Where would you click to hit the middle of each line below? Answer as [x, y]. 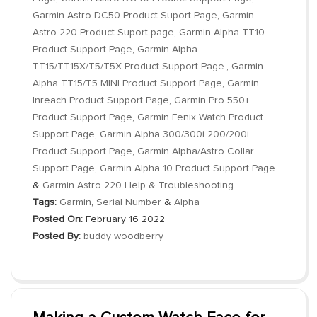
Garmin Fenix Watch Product [200, 117]
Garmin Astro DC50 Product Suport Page [125, 16]
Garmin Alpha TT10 [222, 33]
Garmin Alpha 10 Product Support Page [188, 168]
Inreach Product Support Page [101, 100]
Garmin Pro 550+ [212, 100]
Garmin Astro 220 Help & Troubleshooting [138, 185]
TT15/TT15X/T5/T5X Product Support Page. [129, 67]
